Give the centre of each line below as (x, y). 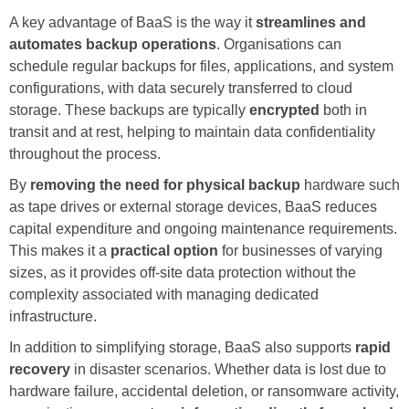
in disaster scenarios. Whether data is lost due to (228, 369)
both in (343, 110)
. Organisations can (279, 44)
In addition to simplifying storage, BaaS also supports (182, 347)
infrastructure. (53, 316)
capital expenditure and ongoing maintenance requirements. (203, 228)
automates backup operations (113, 44)
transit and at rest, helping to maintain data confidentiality (192, 131)
